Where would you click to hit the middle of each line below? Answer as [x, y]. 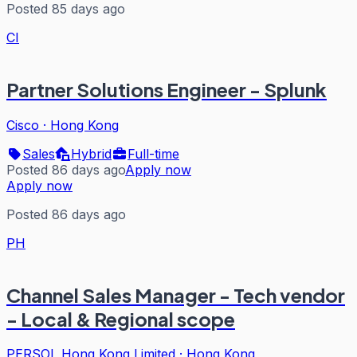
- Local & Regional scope [121, 318]
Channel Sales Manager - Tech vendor [176, 294]
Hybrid [91, 153]
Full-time [153, 153]
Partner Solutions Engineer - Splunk [167, 89]
